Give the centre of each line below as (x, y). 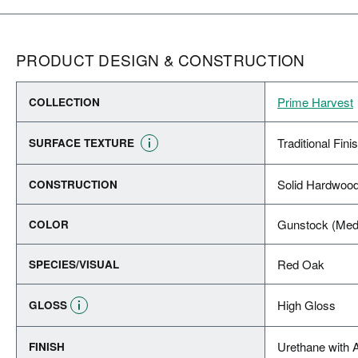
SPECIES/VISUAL (74, 264)
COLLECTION (64, 102)
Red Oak (301, 264)
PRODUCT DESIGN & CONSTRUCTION (161, 60)
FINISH (47, 346)
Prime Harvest (315, 102)
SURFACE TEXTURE (83, 143)
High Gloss (306, 305)
